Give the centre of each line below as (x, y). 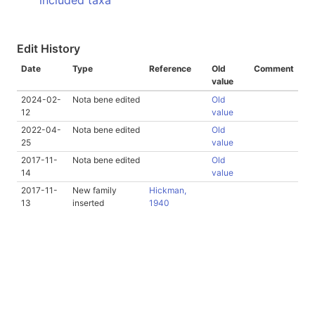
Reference (170, 69)
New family (95, 190)
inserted (88, 203)
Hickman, (168, 190)
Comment (274, 69)
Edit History (49, 49)
